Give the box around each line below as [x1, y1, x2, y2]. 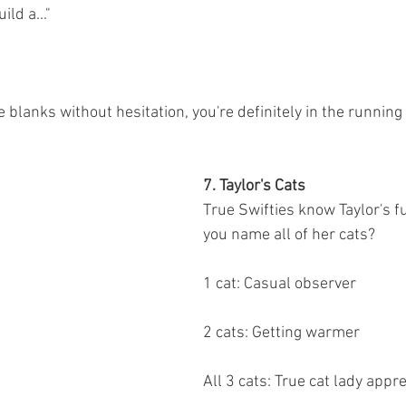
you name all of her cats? [203, 226, 375, 245]
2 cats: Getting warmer [203, 324, 360, 343]
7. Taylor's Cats [203, 177, 305, 196]
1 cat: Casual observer [203, 275, 356, 294]
